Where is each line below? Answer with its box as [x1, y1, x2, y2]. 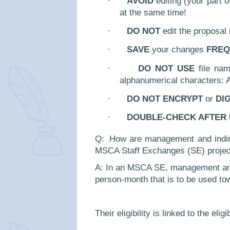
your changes [149, 45, 206, 55]
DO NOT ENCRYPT [127, 93, 203, 104]
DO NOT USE [138, 63, 195, 73]
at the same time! [120, 7, 189, 17]
